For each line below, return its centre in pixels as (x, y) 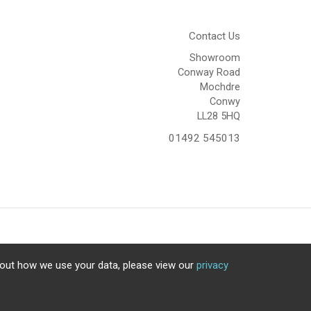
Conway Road (209, 73)
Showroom (215, 58)
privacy (212, 265)
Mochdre (220, 87)
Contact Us (215, 36)
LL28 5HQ (219, 117)
